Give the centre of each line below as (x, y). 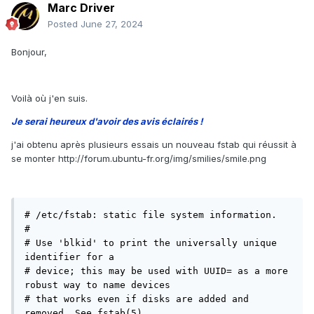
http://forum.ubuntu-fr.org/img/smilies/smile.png (162, 159)
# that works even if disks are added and (137, 299)
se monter (35, 159)
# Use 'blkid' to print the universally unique (151, 243)
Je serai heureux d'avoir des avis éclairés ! (107, 122)
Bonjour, (29, 52)
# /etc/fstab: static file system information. (151, 215)
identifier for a (69, 257)
